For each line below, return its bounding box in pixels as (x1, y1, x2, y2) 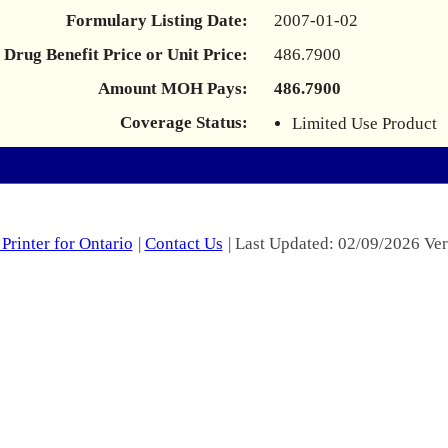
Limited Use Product (292, 114, 437, 133)
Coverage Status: (120, 113, 248, 132)
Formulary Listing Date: (66, 11, 248, 30)
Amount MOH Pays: (98, 79, 248, 98)
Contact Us (144, 234, 223, 253)
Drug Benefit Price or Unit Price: (4, 45, 248, 64)
